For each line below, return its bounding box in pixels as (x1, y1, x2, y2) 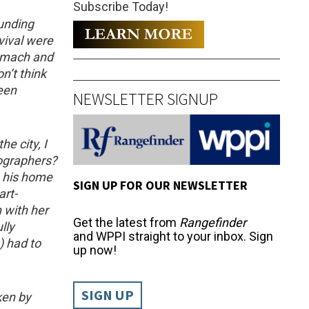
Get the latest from (73, 215, 179, 230)
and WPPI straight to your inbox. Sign (73, 228, 273, 243)
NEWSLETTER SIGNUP (73, 88, 218, 110)
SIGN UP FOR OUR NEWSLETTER (73, 177, 248, 193)
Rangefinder (179, 215, 246, 230)
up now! (73, 242, 117, 257)
